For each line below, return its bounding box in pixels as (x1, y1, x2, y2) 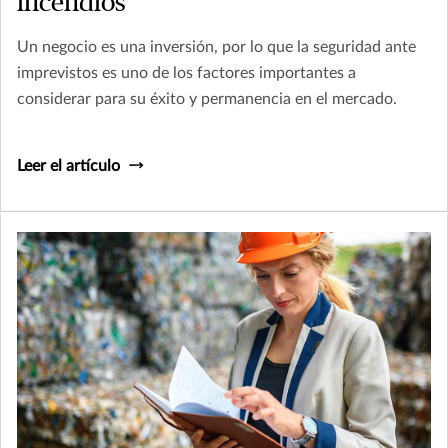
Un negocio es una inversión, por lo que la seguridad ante (17, 38, 416, 55)
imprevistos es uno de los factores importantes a (17, 64, 356, 81)
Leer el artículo (17, 157, 120, 174)
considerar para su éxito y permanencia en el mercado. (17, 90, 397, 107)
